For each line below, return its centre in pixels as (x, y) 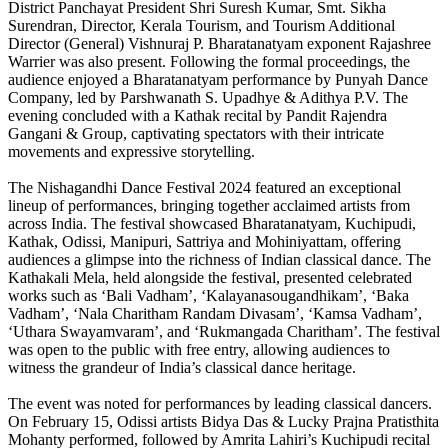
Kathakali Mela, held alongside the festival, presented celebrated (210, 278)
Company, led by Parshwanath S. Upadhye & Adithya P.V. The (208, 98)
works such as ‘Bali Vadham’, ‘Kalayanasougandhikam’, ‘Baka (208, 296)
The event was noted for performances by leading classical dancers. (220, 404)
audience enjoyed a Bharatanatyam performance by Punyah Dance (218, 80)
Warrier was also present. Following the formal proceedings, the (209, 62)
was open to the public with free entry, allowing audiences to (199, 350)
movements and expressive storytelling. (131, 152)
